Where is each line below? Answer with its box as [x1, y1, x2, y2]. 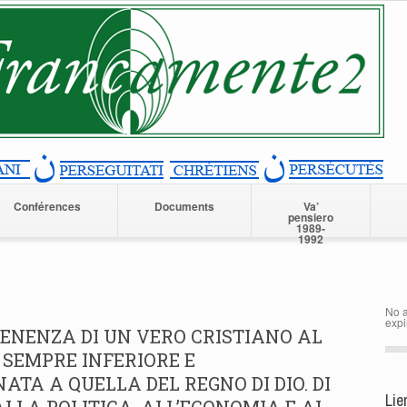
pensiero [288, 209, 333, 225]
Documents [154, 198, 214, 214]
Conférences [14, 198, 81, 214]
